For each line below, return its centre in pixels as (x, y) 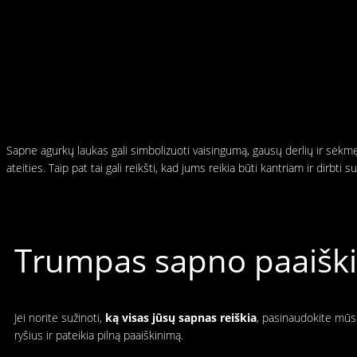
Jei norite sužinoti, (60, 318)
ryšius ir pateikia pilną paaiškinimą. (99, 335)
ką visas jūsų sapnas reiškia (181, 318)
